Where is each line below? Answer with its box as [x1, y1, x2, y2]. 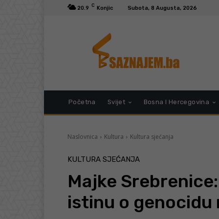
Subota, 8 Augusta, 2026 [128, 4, 197, 11]
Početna [68, 98, 96, 106]
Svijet [107, 98, 126, 106]
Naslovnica [67, 132, 98, 141]
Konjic [97, 4, 113, 11]
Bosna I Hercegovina [143, 98, 210, 106]
